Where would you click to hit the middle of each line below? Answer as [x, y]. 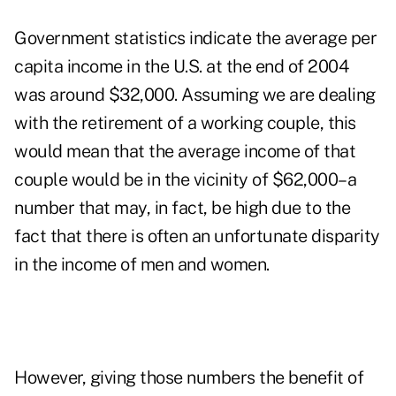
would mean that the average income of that [185, 152]
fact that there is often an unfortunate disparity [197, 236]
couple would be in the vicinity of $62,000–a [185, 180]
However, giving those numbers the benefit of [189, 378]
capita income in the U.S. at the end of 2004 [181, 67]
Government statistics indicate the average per [195, 38]
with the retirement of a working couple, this [185, 123]
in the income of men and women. [142, 265]
